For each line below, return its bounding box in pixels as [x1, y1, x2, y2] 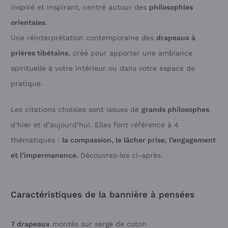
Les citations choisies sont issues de [11, 105, 141, 113]
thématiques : [11, 135, 62, 144]
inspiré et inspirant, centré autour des [11, 3, 149, 11]
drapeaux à [156, 33, 195, 42]
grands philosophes [141, 105, 209, 113]
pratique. [11, 79, 43, 88]
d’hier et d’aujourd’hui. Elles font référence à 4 [11, 120, 179, 129]
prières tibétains [11, 48, 68, 57]
